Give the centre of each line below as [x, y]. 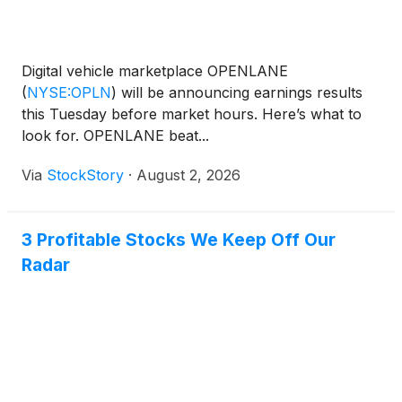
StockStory [85, 175]
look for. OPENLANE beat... [115, 135]
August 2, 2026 [188, 175]
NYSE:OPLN [69, 92]
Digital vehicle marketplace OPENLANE [155, 71]
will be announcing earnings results [240, 92]
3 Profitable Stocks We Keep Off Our [179, 240]
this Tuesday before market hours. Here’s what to [192, 114]
